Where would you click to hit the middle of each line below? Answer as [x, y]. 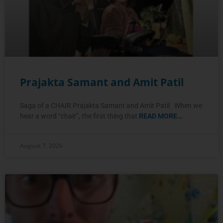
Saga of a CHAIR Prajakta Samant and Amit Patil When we [111, 105]
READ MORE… [161, 116]
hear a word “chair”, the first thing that [79, 116]
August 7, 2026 [41, 145]
